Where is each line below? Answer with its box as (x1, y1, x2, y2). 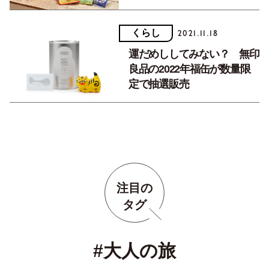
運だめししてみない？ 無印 (128, 47, 259, 60)
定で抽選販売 (128, 77, 189, 90)
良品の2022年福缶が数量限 (128, 62, 250, 75)
